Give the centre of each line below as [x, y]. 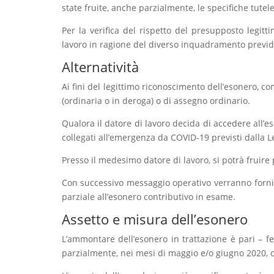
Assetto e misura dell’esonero [154, 219]
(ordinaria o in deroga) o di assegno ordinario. [156, 101]
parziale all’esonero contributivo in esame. [148, 197]
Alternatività [100, 67]
